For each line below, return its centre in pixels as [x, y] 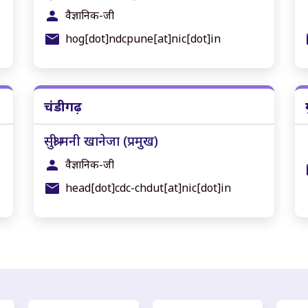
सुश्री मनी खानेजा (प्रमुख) [101, 141]
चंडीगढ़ [63, 106]
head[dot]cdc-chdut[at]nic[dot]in [148, 188]
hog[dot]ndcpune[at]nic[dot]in [143, 38]
